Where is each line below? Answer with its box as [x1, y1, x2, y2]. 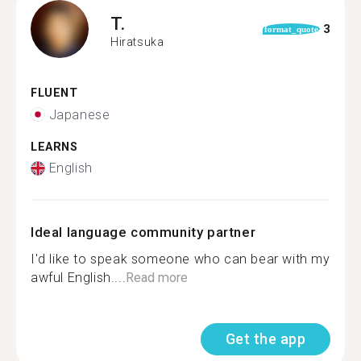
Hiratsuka [110, 35, 164, 48]
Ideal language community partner [31, 224, 256, 240]
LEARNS [31, 139, 78, 154]
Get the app [225, 330, 305, 347]
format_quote [263, 24, 318, 34]
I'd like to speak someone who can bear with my [31, 251, 330, 267]
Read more [126, 270, 189, 285]
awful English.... [31, 270, 127, 285]
